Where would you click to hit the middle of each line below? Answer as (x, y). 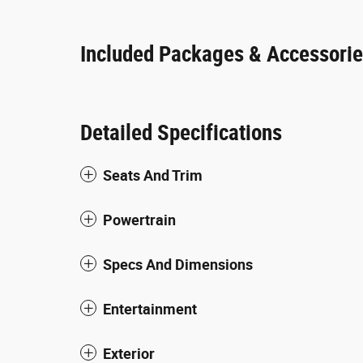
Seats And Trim (153, 175)
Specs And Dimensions (178, 264)
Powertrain (139, 220)
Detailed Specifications (181, 132)
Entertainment (150, 309)
